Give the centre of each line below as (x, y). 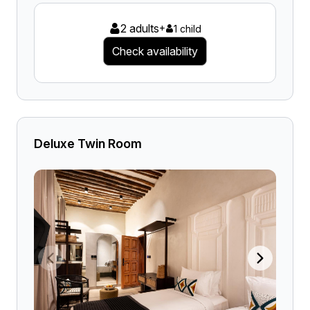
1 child (187, 28)
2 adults (139, 28)
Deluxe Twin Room (88, 144)
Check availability (155, 51)
